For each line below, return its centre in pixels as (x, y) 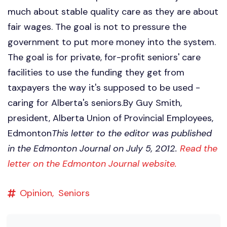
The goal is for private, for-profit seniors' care (104, 57)
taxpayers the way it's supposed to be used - (104, 87)
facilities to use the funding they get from (96, 72)
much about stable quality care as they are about (113, 11)
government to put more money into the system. (112, 42)
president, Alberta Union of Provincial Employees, (110, 118)
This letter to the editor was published (132, 133)
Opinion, (37, 193)
